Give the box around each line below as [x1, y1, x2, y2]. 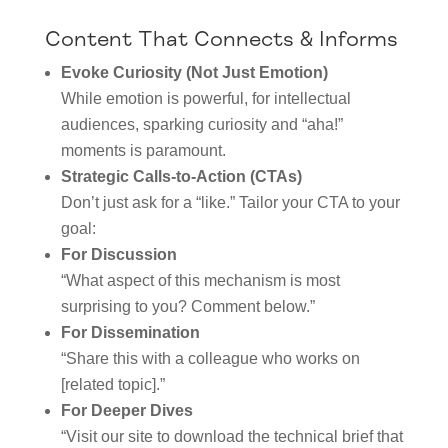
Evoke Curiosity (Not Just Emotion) [60, 64, 328, 81]
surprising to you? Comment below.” [60, 298, 315, 315]
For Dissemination [60, 324, 200, 341]
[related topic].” [60, 376, 165, 393]
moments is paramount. [60, 142, 226, 159]
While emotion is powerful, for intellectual [60, 90, 351, 107]
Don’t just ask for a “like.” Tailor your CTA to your [60, 194, 400, 211]
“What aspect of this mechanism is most [60, 272, 340, 289]
